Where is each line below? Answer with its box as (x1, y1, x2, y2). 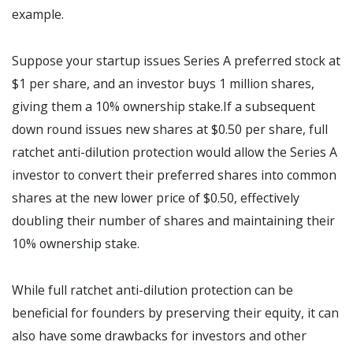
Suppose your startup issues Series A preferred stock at (12, 52, 340, 70)
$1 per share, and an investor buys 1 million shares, (12, 75, 314, 93)
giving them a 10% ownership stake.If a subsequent (12, 98, 315, 116)
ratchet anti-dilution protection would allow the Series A (12, 143, 337, 162)
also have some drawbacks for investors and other (12, 327, 307, 345)
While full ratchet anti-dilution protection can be (12, 281, 293, 299)
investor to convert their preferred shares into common (12, 166, 336, 184)
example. (12, 6, 64, 24)
